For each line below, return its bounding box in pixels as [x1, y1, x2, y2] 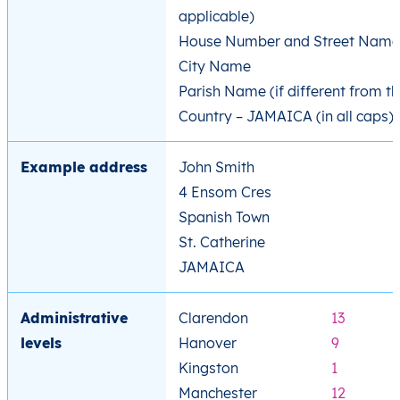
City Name [179, 56, 251, 75]
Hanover [179, 333, 237, 352]
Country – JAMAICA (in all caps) [179, 106, 394, 125]
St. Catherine [179, 232, 265, 251]
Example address [21, 157, 147, 176]
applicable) [179, 6, 254, 25]
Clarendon [179, 308, 248, 327]
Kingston [179, 358, 238, 377]
